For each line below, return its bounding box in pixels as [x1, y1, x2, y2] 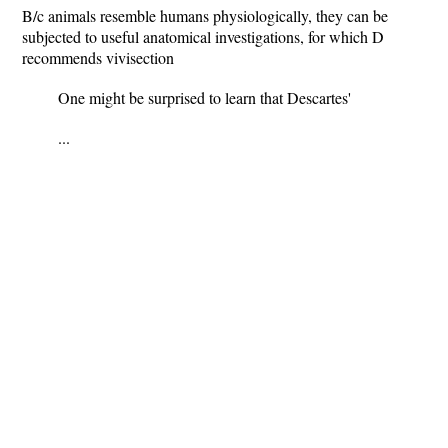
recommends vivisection [22, 47, 174, 68]
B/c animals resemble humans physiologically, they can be [22, 5, 388, 26]
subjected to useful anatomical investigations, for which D [22, 26, 384, 47]
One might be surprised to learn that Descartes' [58, 87, 351, 108]
